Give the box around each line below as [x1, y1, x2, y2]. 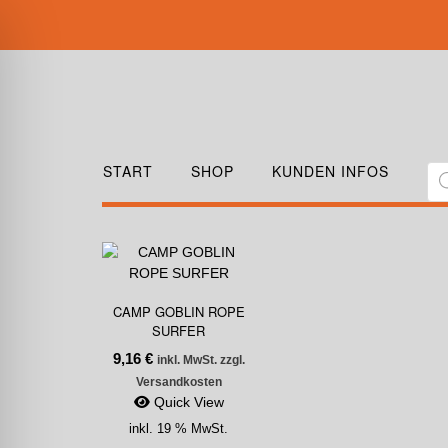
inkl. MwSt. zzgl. [156, 353, 245, 367]
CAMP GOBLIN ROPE [112, 302, 245, 321]
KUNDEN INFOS [272, 161, 389, 181]
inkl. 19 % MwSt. [129, 422, 229, 436]
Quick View [149, 394, 224, 410]
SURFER [152, 321, 206, 340]
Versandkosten [135, 375, 222, 389]
